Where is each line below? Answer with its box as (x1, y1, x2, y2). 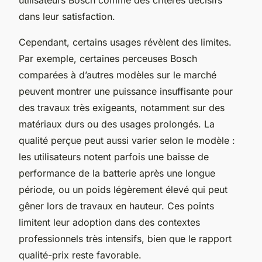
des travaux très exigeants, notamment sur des (19, 101, 225, 113)
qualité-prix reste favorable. (19, 249, 142, 261)
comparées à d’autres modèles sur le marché (19, 68, 216, 81)
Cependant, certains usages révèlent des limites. (19, 36, 232, 48)
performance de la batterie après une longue (19, 167, 215, 179)
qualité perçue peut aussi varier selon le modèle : (19, 134, 235, 146)
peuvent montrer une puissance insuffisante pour (19, 85, 233, 97)
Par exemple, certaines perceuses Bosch (19, 52, 197, 64)
